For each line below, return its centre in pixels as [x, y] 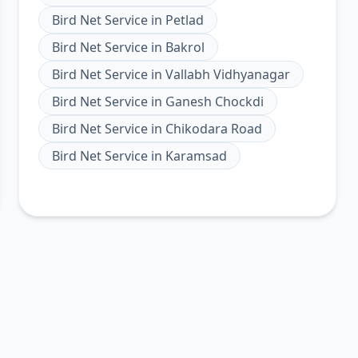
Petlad [184, 20]
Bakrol [185, 47]
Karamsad [196, 156]
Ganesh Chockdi [214, 101]
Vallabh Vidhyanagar [227, 74]
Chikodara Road [213, 129]
